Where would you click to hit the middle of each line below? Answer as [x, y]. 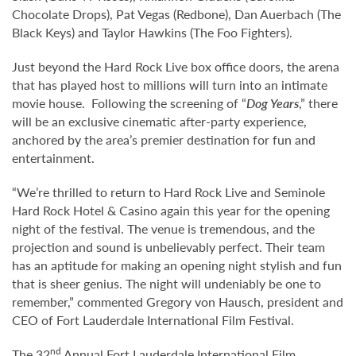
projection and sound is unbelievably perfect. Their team [168, 247]
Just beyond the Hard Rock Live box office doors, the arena [176, 66]
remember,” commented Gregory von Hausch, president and [178, 302]
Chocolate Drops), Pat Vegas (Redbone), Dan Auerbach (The [176, 14]
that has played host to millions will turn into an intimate [170, 85]
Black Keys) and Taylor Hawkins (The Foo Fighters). [152, 32]
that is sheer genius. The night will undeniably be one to [166, 283]
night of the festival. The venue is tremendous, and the [163, 228]
